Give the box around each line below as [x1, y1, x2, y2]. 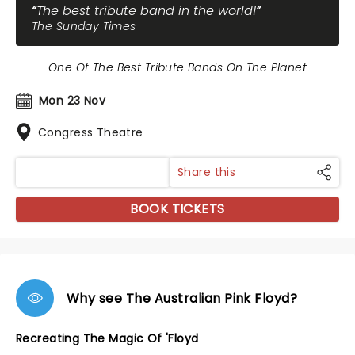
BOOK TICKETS [130, 200, 225, 218]
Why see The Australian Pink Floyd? [67, 288, 298, 307]
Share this [177, 164, 236, 180]
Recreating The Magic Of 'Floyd [16, 330, 199, 346]
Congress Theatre [38, 124, 143, 140]
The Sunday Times [32, 18, 136, 34]
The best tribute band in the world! [36, 2, 256, 20]
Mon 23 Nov [39, 93, 106, 109]
